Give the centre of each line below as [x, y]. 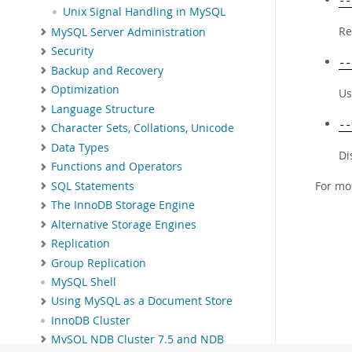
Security [72, 51]
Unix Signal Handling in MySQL [144, 11]
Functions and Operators [117, 167]
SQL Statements [93, 186]
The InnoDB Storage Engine [123, 205]
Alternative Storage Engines [124, 224]
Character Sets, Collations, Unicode [143, 128]
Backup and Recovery [107, 70]
